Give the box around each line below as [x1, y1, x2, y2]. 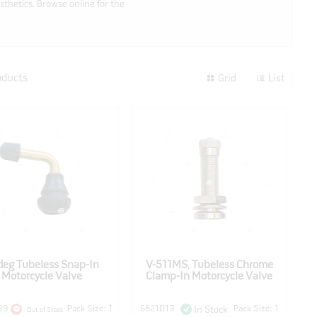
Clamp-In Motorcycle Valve [146, 270, 273, 282]
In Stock [193, 305, 227, 315]
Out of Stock [27, 306, 64, 313]
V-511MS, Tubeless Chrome [145, 259, 273, 271]
